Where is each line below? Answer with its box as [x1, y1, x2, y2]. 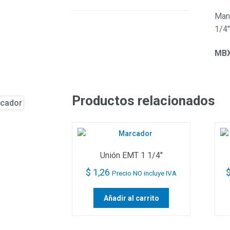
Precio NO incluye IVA [112, 168, 177, 177]
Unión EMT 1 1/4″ [100, 150, 163, 161]
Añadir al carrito [103, 194, 159, 202]
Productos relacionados [72, 92, 216, 108]
